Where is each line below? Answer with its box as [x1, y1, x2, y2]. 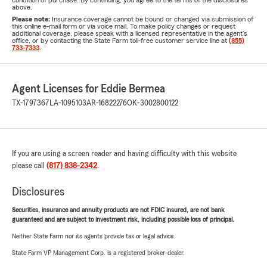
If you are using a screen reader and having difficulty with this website [12, 150, 237, 159]
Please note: [12, 15, 52, 23]
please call [12, 162, 46, 170]
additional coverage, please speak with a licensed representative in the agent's [12, 30, 247, 38]
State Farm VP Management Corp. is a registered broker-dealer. [12, 249, 185, 257]
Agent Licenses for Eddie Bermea [12, 83, 165, 95]
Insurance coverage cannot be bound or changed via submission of [52, 15, 253, 23]
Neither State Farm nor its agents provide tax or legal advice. [12, 232, 175, 240]
